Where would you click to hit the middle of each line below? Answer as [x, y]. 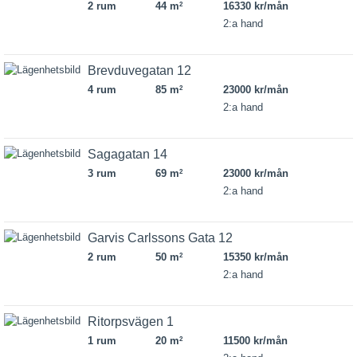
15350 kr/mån [255, 257]
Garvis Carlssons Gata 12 [160, 238]
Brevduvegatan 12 [139, 71]
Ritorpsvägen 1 [131, 322]
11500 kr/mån [255, 341]
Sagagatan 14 [127, 154]
